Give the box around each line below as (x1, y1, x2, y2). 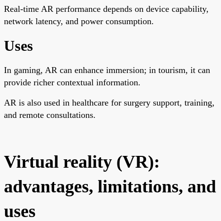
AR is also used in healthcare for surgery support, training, (4, 97, 215, 108)
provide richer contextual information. (4, 77, 141, 87)
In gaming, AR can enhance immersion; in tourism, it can (4, 65, 210, 75)
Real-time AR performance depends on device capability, (4, 3, 209, 14)
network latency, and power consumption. (4, 16, 154, 26)
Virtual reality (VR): (4, 151, 160, 172)
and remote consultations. (4, 110, 96, 120)
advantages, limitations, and (4, 176, 216, 196)
